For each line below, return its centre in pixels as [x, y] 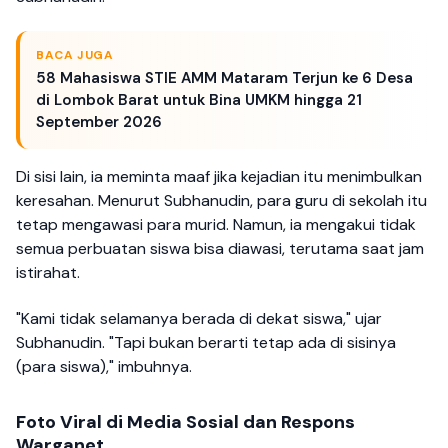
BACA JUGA [75, 54]
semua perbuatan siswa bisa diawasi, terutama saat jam [220, 248]
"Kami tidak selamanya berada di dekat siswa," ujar [199, 319]
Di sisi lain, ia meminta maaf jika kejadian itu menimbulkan [219, 176]
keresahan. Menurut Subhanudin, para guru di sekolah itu [221, 200]
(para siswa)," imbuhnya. [104, 367]
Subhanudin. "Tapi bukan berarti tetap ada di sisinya [206, 343]
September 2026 [99, 121]
